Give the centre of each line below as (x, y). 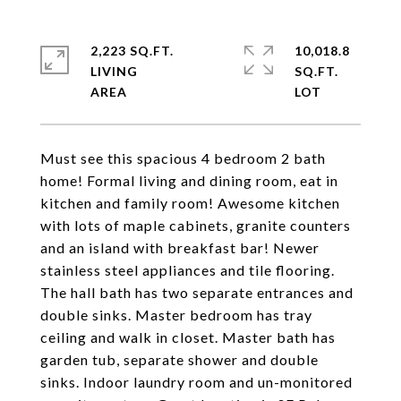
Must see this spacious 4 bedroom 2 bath (183, 158)
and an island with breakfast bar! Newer (180, 247)
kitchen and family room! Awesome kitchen (190, 203)
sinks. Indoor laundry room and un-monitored (196, 382)
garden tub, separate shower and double (179, 359)
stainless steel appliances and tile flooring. (188, 270)
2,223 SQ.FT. (132, 51)
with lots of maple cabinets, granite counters (196, 225)
